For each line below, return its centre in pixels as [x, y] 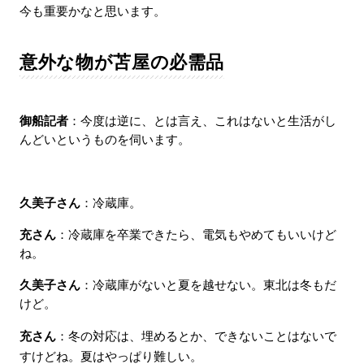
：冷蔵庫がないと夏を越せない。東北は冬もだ [208, 285]
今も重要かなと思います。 [92, 11]
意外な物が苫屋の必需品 [122, 62]
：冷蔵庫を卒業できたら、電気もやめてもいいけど [196, 234]
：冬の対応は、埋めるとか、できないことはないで [196, 336]
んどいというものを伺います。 [104, 139]
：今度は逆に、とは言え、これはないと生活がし [202, 121]
